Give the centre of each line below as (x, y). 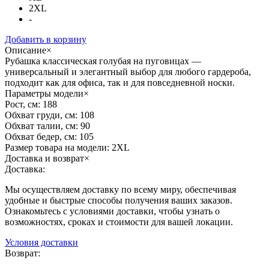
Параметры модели (44, 93)
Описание (26, 50)
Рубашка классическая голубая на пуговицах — (103, 61)
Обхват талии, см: (41, 125)
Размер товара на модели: (57, 147)
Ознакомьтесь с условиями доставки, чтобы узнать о (112, 211)
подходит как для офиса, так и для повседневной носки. (120, 82)
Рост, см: (23, 104)
